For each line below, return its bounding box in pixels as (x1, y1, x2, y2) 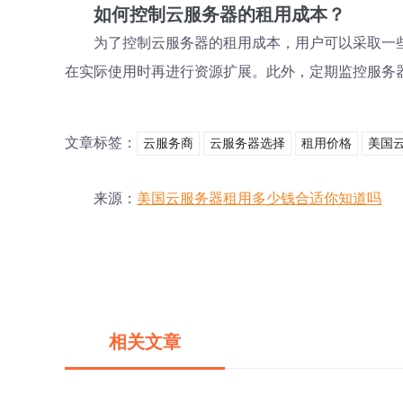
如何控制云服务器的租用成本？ (94, 4, 345, 24)
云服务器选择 (210, 136, 285, 150)
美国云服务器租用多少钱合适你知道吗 (137, 191, 381, 206)
